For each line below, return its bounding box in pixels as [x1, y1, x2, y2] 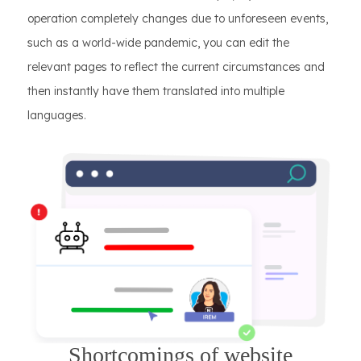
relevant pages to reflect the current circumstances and [27, 60, 325, 75]
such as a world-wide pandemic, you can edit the [27, 35, 289, 51]
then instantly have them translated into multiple [27, 84, 284, 99]
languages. [27, 108, 86, 123]
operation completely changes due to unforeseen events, [27, 11, 328, 27]
